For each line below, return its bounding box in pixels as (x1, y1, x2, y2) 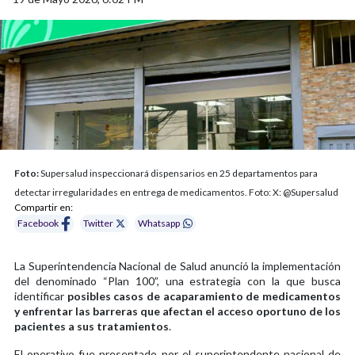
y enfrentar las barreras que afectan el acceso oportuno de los (14, 303, 341, 318)
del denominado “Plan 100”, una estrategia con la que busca (14, 273, 341, 288)
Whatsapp (138, 217, 181, 230)
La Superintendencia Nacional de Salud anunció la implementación (14, 258, 341, 273)
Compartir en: (14, 200, 73, 213)
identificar (14, 288, 67, 303)
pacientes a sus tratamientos (14, 319, 169, 333)
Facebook (17, 217, 59, 230)
